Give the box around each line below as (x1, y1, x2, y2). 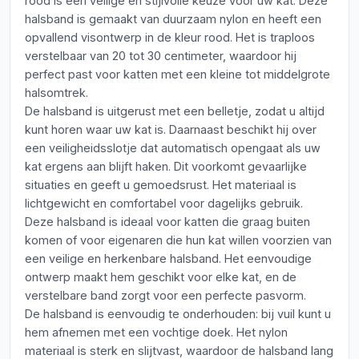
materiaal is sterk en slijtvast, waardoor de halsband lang (25, 344, 333, 357)
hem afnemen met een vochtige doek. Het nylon (25, 325, 288, 339)
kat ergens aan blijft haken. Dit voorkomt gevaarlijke (25, 159, 307, 173)
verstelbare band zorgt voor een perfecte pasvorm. (25, 288, 306, 302)
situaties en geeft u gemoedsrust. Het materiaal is (25, 178, 296, 192)
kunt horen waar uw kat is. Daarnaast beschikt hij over (25, 123, 317, 136)
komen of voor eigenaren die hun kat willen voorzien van (25, 233, 332, 247)
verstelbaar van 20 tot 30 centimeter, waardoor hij (25, 49, 296, 63)
